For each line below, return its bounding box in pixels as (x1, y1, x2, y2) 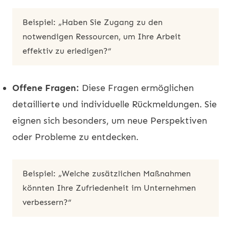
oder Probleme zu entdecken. (12, 131, 139, 143)
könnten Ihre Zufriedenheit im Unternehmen (22, 182, 196, 193)
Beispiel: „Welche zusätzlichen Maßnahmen (22, 168, 191, 178)
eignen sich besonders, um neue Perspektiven (12, 114, 207, 126)
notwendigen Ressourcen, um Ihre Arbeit (22, 31, 181, 41)
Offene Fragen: (12, 82, 79, 94)
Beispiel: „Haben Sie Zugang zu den (22, 17, 163, 27)
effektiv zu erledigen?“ (22, 45, 111, 56)
